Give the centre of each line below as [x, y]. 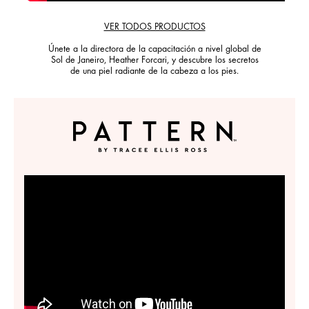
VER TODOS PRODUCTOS [154, 28]
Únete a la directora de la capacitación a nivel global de [154, 50]
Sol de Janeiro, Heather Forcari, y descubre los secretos [154, 61]
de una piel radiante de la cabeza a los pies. [154, 72]
